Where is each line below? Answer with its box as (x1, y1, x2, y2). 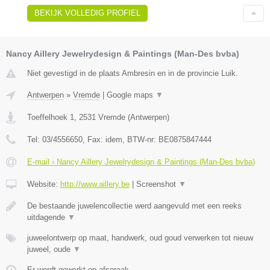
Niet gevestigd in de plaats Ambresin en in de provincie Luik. (27, 68, 238, 78)
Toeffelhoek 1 (27, 112, 74, 122)
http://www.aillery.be (60, 179, 130, 189)
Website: (27, 179, 60, 189)
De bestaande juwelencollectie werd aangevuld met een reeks (27, 201, 242, 210)
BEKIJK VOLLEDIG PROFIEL (34, 8, 140, 17)
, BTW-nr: (122, 134, 159, 144)
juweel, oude (27, 244, 73, 254)
